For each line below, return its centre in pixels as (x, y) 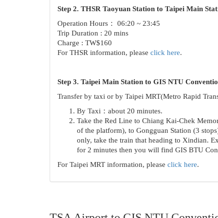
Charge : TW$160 (85, 43)
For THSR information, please (104, 53)
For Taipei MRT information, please (112, 165)
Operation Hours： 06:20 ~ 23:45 (109, 24)
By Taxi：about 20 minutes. (120, 111)
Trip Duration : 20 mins (93, 33)
